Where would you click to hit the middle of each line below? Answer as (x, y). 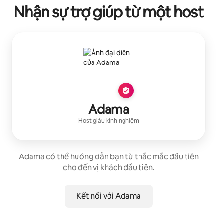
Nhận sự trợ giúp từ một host (108, 12)
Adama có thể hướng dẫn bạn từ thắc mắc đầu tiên (108, 156)
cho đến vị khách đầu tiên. (108, 167)
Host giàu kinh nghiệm (108, 120)
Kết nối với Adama (108, 196)
